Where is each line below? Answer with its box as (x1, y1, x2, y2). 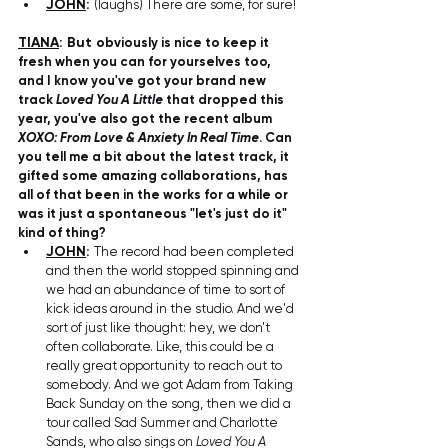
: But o (59, 34, 105, 51)
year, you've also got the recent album (18, 111, 275, 126)
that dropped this (163, 92, 287, 107)
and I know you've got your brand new (18, 73, 269, 88)
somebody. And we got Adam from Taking (46, 377, 296, 392)
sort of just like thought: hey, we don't (46, 320, 273, 335)
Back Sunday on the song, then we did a (46, 396, 294, 411)
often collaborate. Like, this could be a (46, 339, 277, 354)
